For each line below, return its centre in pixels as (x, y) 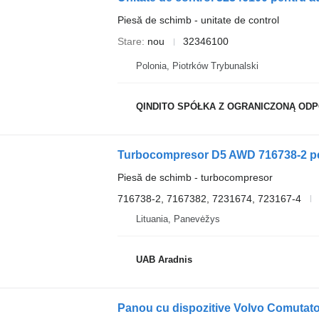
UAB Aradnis (164, 260)
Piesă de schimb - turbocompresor (195, 177)
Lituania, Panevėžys (178, 219)
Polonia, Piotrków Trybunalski (197, 66)
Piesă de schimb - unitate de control (198, 20)
